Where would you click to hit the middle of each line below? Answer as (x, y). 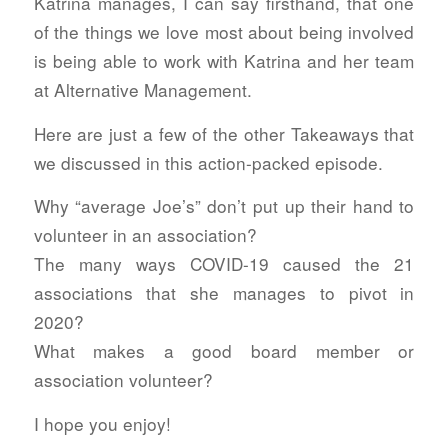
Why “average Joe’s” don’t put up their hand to (224, 206)
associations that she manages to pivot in (224, 293)
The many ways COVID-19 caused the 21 (224, 264)
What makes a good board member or (224, 351)
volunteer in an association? (145, 235)
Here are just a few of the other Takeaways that (224, 133)
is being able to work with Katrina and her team (224, 60)
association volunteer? (123, 380)
